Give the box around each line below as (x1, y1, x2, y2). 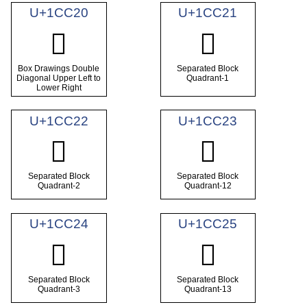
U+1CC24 (29, 217, 88, 232)
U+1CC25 (178, 217, 238, 232)
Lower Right (36, 82, 82, 93)
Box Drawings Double (18, 63, 100, 73)
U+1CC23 (178, 113, 238, 128)
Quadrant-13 (184, 284, 232, 294)
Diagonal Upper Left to (16, 73, 101, 83)
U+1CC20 (29, 5, 88, 21)
